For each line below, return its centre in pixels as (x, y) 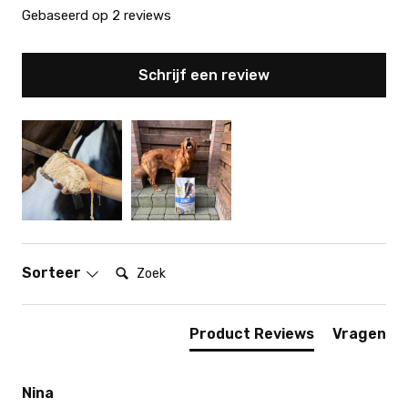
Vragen (359, 333)
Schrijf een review (204, 75)
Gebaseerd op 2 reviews (97, 15)
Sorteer (53, 272)
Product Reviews (252, 333)
